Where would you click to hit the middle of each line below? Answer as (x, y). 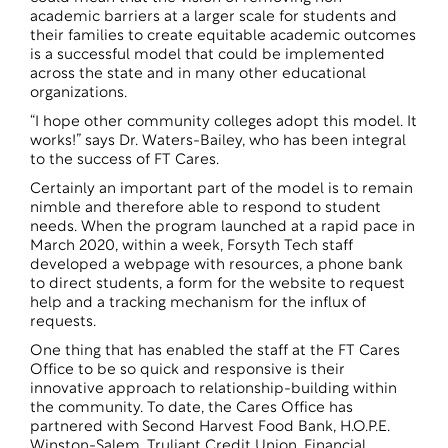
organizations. (78, 93)
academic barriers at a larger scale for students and (213, 17)
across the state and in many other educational (198, 74)
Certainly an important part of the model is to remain (221, 189)
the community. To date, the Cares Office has (191, 408)
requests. (63, 322)
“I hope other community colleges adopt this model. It (223, 122)
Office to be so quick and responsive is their (187, 370)
